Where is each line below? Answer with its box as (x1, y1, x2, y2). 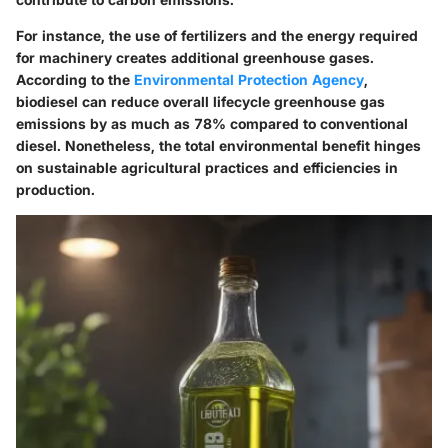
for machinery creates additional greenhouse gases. (16, 48, 374, 66)
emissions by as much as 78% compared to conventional (16, 114, 408, 132)
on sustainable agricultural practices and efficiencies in (16, 158, 398, 176)
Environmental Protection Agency (134, 70, 364, 88)
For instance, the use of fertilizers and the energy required (16, 26, 418, 44)
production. (16, 180, 95, 198)
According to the (16, 70, 134, 88)
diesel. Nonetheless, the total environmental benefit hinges (16, 136, 421, 154)
